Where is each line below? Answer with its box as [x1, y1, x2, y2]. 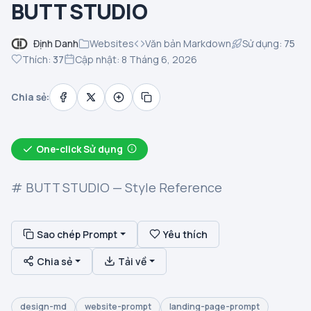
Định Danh [33, 37, 78, 51]
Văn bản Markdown [145, 37, 231, 51]
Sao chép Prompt [37, 227, 117, 241]
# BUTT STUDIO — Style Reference [11, 178, 222, 196]
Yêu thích [162, 227, 208, 241]
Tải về [117, 254, 146, 268]
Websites [90, 37, 134, 51]
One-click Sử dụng [36, 142, 123, 155]
